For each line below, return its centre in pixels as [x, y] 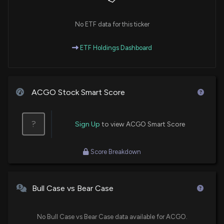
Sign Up [87, 124]
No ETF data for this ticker [112, 24]
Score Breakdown [116, 151]
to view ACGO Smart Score [142, 124]
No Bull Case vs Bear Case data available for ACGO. [112, 216]
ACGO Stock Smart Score [77, 92]
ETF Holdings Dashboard [115, 47]
